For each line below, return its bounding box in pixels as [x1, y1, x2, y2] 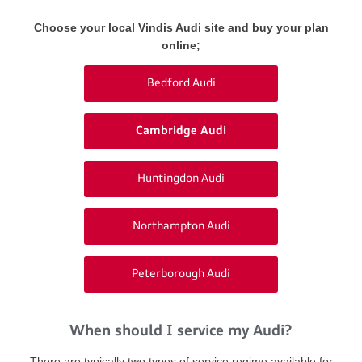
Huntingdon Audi [137, 173, 225, 185]
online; [162, 39, 200, 53]
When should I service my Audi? [69, 324, 293, 339]
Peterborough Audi [132, 268, 230, 280]
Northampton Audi [132, 221, 230, 233]
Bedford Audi [146, 78, 216, 90]
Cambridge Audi [136, 125, 226, 137]
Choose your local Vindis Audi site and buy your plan [33, 21, 329, 35]
